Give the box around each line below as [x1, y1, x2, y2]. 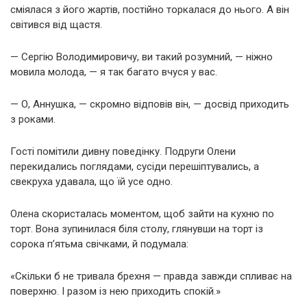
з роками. [10, 113, 56, 126]
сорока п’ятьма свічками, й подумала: [10, 238, 188, 251]
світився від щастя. [10, 19, 102, 32]
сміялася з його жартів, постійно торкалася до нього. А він [10, 3, 289, 16]
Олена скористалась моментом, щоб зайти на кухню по [10, 208, 274, 221]
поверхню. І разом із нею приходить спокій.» [10, 285, 221, 298]
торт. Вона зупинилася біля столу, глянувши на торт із [10, 223, 263, 236]
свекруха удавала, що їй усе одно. [10, 175, 173, 188]
